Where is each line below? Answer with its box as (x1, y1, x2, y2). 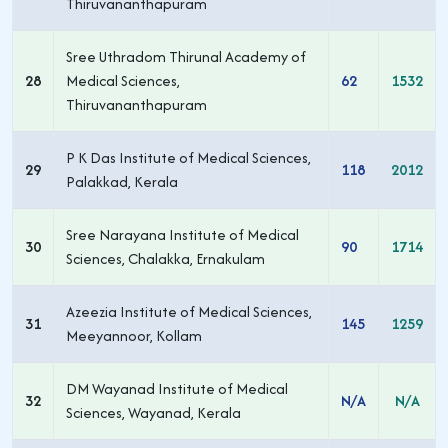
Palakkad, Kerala (66, 171, 178, 192)
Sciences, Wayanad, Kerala (66, 402, 241, 423)
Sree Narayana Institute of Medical (66, 224, 299, 245)
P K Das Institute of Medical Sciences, (66, 147, 311, 168)
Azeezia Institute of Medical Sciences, (66, 301, 312, 322)
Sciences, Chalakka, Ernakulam (66, 248, 265, 269)
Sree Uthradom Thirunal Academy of (66, 46, 306, 67)
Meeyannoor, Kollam (66, 325, 202, 346)
